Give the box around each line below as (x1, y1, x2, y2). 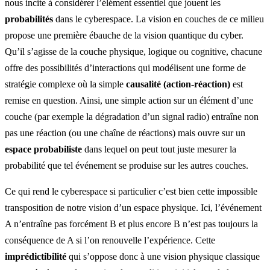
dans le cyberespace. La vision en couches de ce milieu (53, 13, 264, 24)
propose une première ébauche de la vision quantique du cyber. (5, 30, 243, 40)
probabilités (5, 13, 53, 24)
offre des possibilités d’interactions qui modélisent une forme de (5, 62, 246, 73)
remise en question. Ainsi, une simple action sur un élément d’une (5, 95, 253, 105)
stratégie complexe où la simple (5, 78, 126, 89)
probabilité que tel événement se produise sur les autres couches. (5, 160, 248, 171)
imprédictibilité (5, 251, 66, 262)
